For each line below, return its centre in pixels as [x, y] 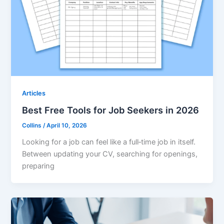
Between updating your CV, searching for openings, [110, 154]
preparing [38, 166]
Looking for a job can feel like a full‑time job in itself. [109, 142]
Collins [33, 126]
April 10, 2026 [67, 126]
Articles [34, 93]
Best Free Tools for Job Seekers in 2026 [111, 110]
